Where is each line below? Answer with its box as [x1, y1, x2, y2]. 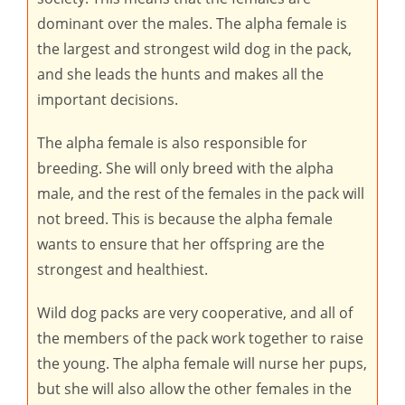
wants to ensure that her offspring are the [37, 234, 325, 254]
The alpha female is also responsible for [37, 133, 307, 153]
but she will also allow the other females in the [37, 379, 352, 399]
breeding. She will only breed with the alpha [37, 158, 334, 178]
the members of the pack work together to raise [37, 328, 363, 348]
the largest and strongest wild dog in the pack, [37, 39, 352, 59]
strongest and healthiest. [37, 259, 208, 279]
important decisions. [37, 89, 178, 109]
